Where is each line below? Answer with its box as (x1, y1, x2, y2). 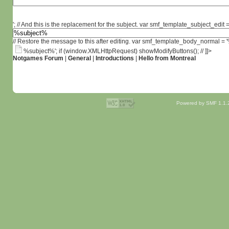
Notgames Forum (12, 55, 63, 62)
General (67, 55, 91, 62)
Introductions (95, 55, 134, 62)
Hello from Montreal (138, 55, 196, 62)
